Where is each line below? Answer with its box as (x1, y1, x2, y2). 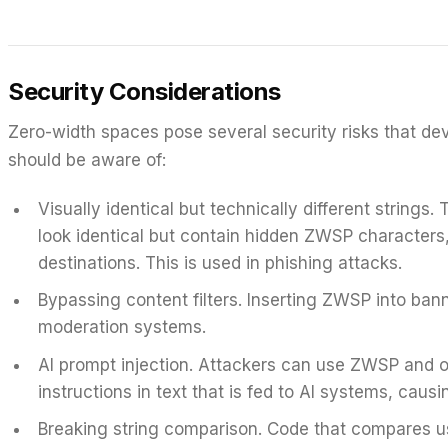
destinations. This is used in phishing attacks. (37, 252, 402, 273)
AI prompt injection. (37, 354, 193, 375)
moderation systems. (37, 317, 206, 338)
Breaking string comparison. (37, 419, 262, 440)
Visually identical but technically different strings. (37, 198, 434, 219)
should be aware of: (8, 150, 166, 171)
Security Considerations (8, 77, 281, 107)
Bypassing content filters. (37, 290, 242, 311)
